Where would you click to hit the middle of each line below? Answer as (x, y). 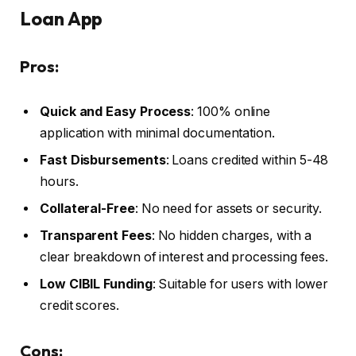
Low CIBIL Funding (96, 284)
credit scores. (79, 306)
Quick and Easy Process (116, 112)
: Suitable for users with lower (240, 284)
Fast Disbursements (103, 161)
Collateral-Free (87, 209)
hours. (59, 182)
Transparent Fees (96, 236)
